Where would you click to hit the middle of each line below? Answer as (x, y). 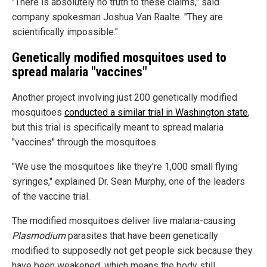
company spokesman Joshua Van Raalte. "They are (117, 17)
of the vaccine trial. (51, 196)
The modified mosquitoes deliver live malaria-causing (124, 221)
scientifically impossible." (65, 32)
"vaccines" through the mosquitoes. (85, 142)
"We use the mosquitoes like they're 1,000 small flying (125, 166)
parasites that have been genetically (142, 235)
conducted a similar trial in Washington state (156, 112)
